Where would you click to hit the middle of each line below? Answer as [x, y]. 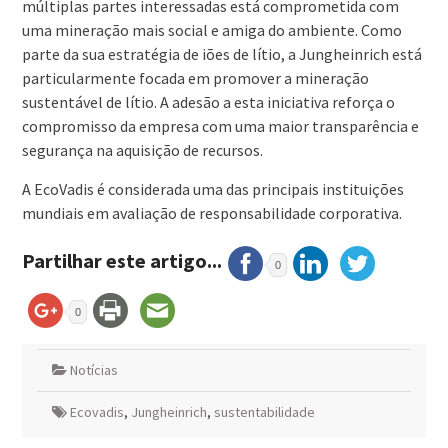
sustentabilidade [264, 412]
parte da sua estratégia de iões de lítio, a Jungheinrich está [221, 54]
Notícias [93, 370]
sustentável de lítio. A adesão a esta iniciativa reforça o [208, 102]
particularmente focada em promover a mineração [195, 78]
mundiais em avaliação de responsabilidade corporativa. [211, 213]
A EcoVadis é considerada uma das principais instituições [212, 189]
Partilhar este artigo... [121, 261]
